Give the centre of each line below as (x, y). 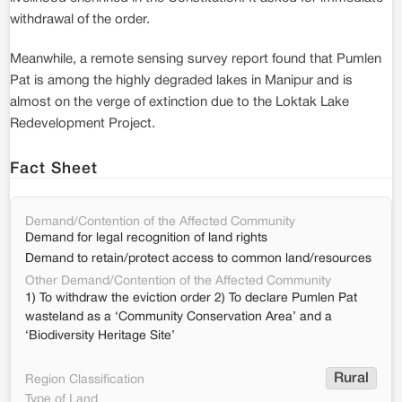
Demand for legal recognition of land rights (146, 238)
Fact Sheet (54, 169)
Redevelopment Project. (83, 124)
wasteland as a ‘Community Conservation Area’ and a (179, 317)
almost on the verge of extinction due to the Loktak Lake (179, 102)
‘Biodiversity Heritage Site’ (100, 336)
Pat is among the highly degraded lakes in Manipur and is (181, 81)
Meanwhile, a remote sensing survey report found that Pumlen (196, 59)
